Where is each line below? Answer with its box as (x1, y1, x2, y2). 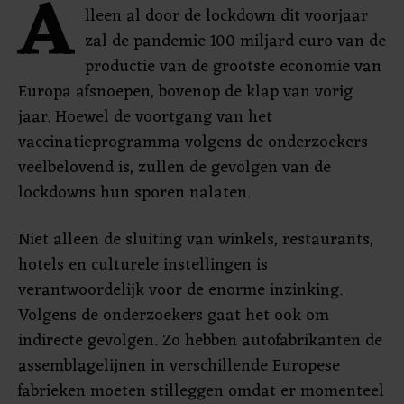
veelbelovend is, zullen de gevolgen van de (18, 153, 331, 182)
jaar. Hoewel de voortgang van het (18, 103, 272, 132)
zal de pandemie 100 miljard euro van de (85, 27, 386, 56)
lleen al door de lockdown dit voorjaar (85, 2, 368, 31)
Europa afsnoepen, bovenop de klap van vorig (18, 78, 353, 106)
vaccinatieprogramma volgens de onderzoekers (18, 128, 368, 157)
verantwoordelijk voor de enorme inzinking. (18, 276, 343, 305)
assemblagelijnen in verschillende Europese (18, 352, 340, 381)
